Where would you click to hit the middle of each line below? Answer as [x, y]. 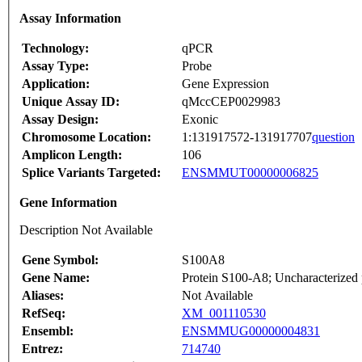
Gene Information [68, 203]
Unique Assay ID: [71, 102]
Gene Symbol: [60, 260]
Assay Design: [60, 120]
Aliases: [43, 296]
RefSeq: [44, 314]
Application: [56, 84]
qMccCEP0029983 [231, 102]
